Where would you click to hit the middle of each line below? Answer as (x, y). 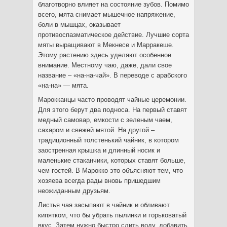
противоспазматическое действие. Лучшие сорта (113, 35)
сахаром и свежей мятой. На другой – (96, 130)
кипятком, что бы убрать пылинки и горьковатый (112, 215)
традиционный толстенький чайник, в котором (108, 140)
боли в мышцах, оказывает (79, 25)
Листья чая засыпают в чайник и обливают (104, 205)
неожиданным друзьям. (74, 191)
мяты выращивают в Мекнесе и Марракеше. (106, 45)
